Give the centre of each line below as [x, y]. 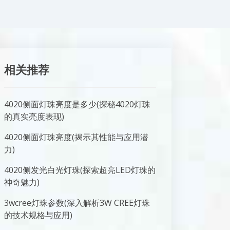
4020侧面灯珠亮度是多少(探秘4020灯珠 [77, 104]
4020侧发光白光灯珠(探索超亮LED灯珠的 [80, 170]
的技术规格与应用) [38, 215]
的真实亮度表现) [34, 117]
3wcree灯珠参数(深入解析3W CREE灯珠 [77, 203]
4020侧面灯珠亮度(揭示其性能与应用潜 [76, 137]
